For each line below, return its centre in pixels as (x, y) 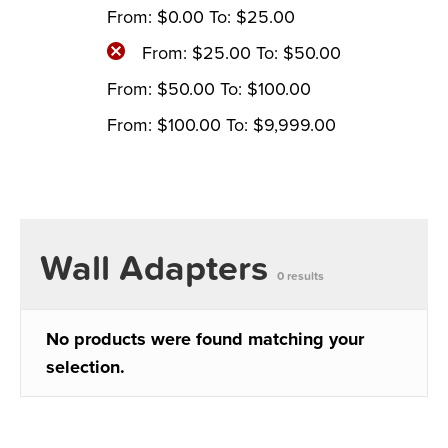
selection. (85, 367)
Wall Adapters (158, 268)
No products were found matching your (205, 339)
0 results (300, 276)
